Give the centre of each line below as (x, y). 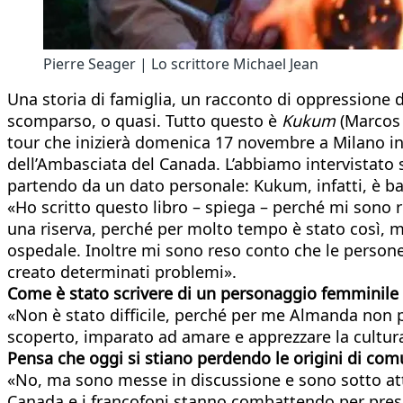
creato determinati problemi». (122, 271)
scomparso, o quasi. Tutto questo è (144, 120)
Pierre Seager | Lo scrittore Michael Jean (181, 63)
